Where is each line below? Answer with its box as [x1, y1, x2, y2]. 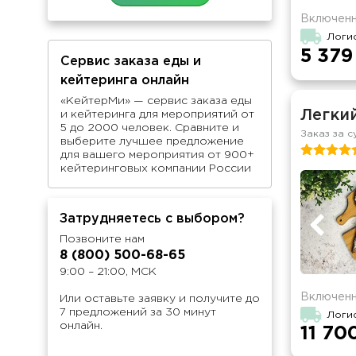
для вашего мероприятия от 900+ [60, 150, 254, 160]
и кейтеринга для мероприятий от [60, 110, 254, 119]
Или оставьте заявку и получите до [60, 294, 260, 304]
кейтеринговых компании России [60, 164, 251, 173]
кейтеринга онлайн [60, 75, 189, 87]
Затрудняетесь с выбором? [60, 213, 245, 225]
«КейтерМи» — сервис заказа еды [60, 96, 252, 106]
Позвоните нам [60, 234, 145, 244]
